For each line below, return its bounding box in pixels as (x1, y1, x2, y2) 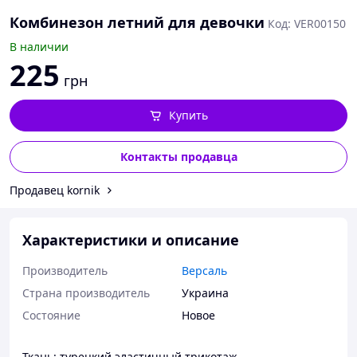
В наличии (10, 39, 69, 54)
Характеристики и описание (22, 230, 239, 249)
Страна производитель (22, 285, 150, 300)
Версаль (182, 263, 227, 278)
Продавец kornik (10, 182, 100, 198)
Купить (168, 108, 208, 123)
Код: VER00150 (268, 16, 346, 31)
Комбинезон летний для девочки (10, 13, 265, 32)
